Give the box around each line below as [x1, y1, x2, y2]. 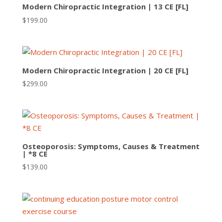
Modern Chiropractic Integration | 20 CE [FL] [22, 65, 188, 75]
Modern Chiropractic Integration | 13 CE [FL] [22, 1, 188, 12]
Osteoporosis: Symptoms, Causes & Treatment [22, 141, 200, 151]
